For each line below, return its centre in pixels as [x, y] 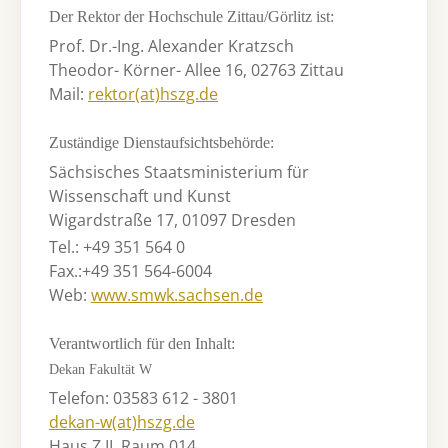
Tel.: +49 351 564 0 [117, 246]
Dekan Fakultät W [100, 369]
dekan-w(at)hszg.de [122, 422]
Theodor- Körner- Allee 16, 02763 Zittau [196, 69]
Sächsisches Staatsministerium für [179, 171]
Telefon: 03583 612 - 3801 [143, 398]
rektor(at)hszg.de [153, 93]
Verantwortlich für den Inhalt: [142, 344]
